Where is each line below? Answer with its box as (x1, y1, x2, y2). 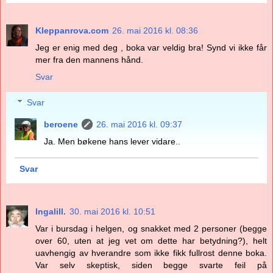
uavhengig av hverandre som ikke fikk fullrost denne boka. (35, 248, 267, 258)
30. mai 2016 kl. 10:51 (69, 207, 155, 217)
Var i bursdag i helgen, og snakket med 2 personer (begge (35, 224, 267, 234)
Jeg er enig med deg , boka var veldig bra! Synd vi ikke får (35, 43, 267, 53)
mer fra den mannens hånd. (35, 55, 143, 65)
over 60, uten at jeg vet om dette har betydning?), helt (35, 236, 267, 246)
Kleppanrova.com (35, 26, 108, 36)
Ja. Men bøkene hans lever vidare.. (44, 136, 181, 146)
